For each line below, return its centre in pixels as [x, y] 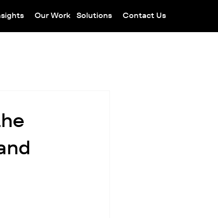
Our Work [52, 16]
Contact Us [144, 16]
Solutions [94, 16]
